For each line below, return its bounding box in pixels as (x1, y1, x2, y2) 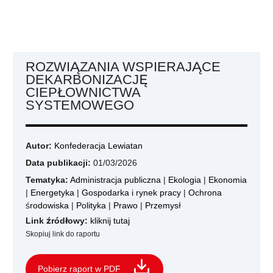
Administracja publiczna (70, 174, 161, 185)
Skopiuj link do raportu (26, 229, 100, 238)
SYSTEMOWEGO (26, 97, 134, 113)
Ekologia (168, 174, 201, 185)
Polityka (76, 200, 106, 211)
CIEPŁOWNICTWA (26, 84, 140, 100)
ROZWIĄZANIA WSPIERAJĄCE (26, 58, 221, 74)
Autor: (26, 140, 54, 151)
